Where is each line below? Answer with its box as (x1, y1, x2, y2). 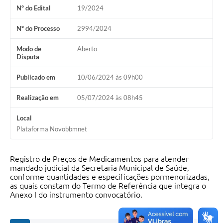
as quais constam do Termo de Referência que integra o (10, 181, 206, 191)
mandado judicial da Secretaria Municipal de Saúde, (10, 163, 189, 173)
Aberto (77, 45, 97, 53)
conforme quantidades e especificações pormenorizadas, (10, 172, 210, 182)
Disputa (16, 53, 39, 61)
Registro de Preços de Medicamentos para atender (10, 154, 189, 164)
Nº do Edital (16, 4, 51, 12)
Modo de (16, 45, 41, 53)
